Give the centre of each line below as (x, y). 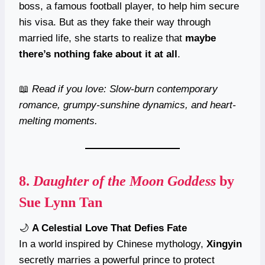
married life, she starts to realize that (102, 38)
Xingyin (224, 244)
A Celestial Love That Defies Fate (109, 228)
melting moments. (58, 121)
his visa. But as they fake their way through (115, 22)
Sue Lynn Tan (61, 202)
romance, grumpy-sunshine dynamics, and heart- (127, 105)
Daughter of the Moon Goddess (125, 181)
